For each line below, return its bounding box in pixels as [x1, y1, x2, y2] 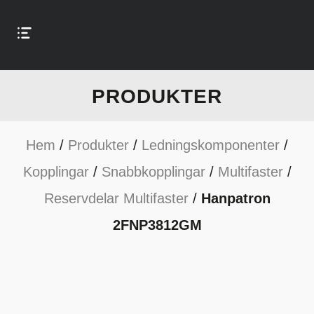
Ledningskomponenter [142, 137, 280, 153]
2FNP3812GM [112, 217, 202, 233]
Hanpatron [200, 191, 271, 206]
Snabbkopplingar [101, 164, 205, 179]
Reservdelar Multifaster [43, 191, 189, 206]
